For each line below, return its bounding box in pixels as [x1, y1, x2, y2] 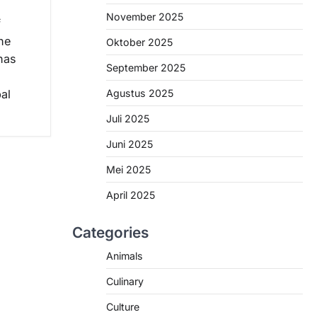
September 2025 [106, 62, 185, 74]
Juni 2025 [106, 138, 153, 150]
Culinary [106, 275, 144, 287]
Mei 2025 [106, 163, 151, 175]
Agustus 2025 [106, 87, 173, 99]
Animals [106, 250, 143, 262]
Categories [72, 224, 149, 241]
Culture [106, 301, 139, 313]
